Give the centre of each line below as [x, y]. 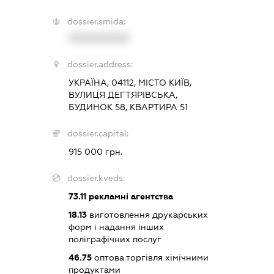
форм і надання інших [116, 227]
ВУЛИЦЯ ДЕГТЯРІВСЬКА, [123, 94]
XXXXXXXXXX [99, 38]
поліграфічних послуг [115, 239]
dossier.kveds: [96, 178]
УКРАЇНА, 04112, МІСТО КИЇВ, [130, 82]
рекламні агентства [129, 196]
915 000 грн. [95, 151]
